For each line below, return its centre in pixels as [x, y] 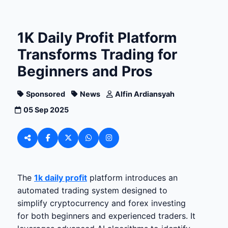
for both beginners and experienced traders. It [106, 216]
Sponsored [46, 94]
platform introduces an [132, 178]
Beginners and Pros [85, 71]
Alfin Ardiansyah [145, 94]
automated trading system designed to [92, 190]
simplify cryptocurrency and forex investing [102, 203]
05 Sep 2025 [46, 110]
